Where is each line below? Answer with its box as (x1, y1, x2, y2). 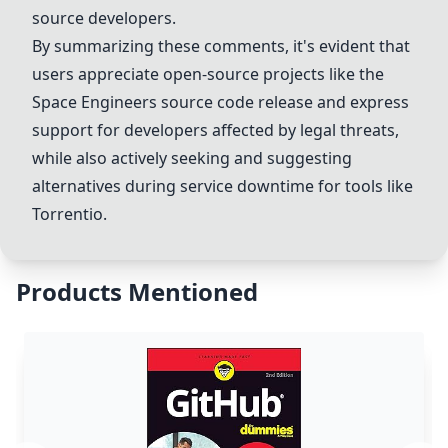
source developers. (32, 7, 176, 29)
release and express (254, 91, 409, 113)
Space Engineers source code (32, 91, 254, 113)
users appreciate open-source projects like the (32, 63, 384, 85)
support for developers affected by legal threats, (32, 119, 399, 141)
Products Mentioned (16, 275, 258, 308)
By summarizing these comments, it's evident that (32, 35, 410, 57)
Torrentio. (32, 203, 107, 225)
